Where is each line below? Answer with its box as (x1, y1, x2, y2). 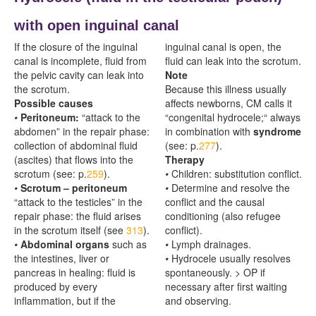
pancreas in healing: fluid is (14, 265, 135, 279)
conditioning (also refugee (165, 208, 281, 223)
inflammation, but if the (14, 293, 116, 308)
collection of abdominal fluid (14, 138, 138, 152)
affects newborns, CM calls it (165, 95, 292, 110)
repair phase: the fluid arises (14, 208, 141, 223)
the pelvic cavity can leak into (14, 67, 144, 82)
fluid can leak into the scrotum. (165, 53, 301, 68)
